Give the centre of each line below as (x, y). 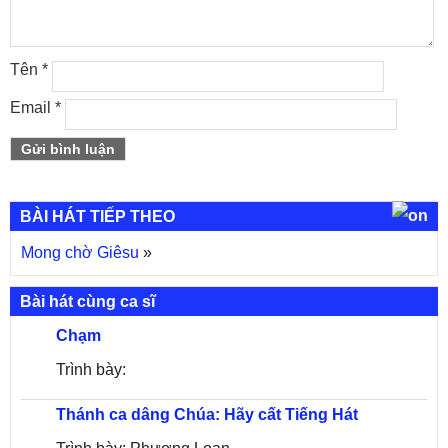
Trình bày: (91, 369)
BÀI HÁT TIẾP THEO (97, 216)
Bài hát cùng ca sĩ (87, 301)
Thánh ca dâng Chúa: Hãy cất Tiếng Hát (207, 414)
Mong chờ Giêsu (80, 252)
